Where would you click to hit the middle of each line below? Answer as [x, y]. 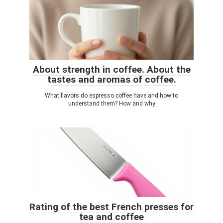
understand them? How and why [111, 104]
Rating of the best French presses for [111, 207]
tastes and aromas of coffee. [111, 79]
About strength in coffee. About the [111, 69]
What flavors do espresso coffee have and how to [111, 96]
